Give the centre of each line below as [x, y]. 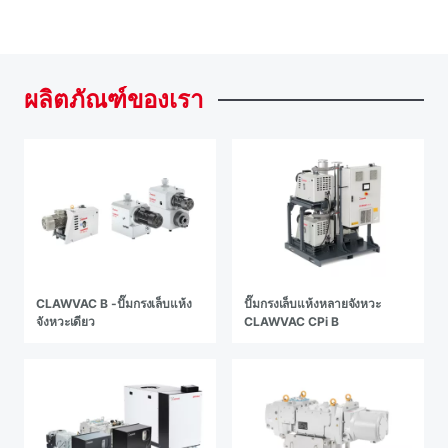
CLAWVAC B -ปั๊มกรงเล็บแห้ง [114, 303]
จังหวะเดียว [66, 321]
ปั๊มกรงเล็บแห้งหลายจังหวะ [312, 303]
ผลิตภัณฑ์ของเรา [113, 99]
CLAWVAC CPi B [291, 321]
